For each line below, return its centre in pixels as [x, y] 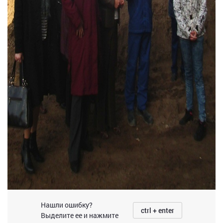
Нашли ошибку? [67, 205]
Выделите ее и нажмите [80, 216]
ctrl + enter [158, 210]
